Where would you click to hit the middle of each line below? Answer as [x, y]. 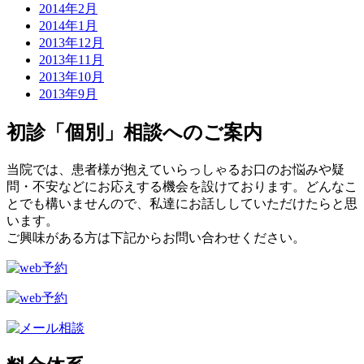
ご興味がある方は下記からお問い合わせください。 [156, 238]
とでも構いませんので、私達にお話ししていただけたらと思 [182, 204]
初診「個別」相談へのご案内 [134, 133]
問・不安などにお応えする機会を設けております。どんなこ [182, 187]
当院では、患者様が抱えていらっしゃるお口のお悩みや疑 [175, 170]
